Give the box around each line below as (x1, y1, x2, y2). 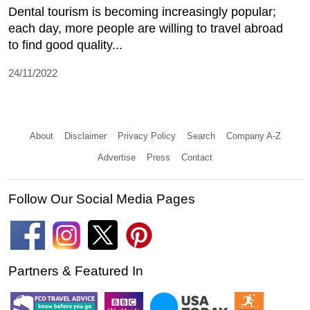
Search (186, 131, 215, 142)
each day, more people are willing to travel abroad (8, 21, 283, 36)
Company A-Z (226, 131, 281, 142)
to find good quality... (8, 38, 122, 53)
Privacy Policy (117, 131, 176, 142)
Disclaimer (64, 131, 107, 142)
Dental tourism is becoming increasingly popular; (8, 5, 276, 19)
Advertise (98, 152, 136, 163)
